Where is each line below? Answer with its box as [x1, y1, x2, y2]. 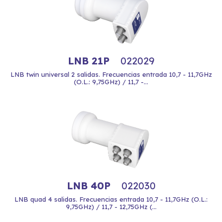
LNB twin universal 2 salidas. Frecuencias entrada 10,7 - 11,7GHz [10, 70, 212, 78]
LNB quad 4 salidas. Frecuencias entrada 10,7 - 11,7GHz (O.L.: [14, 195, 208, 203]
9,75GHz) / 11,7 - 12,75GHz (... [65, 203, 157, 211]
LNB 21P [67, 55, 112, 67]
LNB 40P [66, 179, 113, 192]
